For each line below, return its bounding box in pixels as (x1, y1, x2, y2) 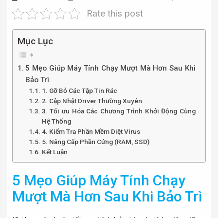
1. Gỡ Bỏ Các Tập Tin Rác (41, 87, 117, 95)
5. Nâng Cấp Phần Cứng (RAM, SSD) (41, 138, 149, 146)
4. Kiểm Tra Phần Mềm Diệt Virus (41, 127, 140, 136)
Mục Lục (18, 36, 53, 47)
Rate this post (86, 8, 143, 19)
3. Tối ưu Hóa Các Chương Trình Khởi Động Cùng (41, 107, 196, 115)
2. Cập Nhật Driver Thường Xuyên (41, 97, 142, 105)
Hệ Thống (41, 117, 71, 126)
